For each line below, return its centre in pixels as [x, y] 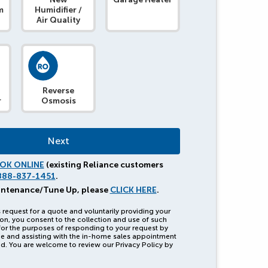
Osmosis [58, 101]
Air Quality [59, 20]
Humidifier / [59, 10]
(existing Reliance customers [103, 165]
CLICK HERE [133, 190]
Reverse [59, 91]
